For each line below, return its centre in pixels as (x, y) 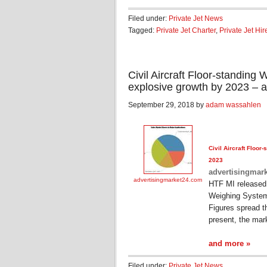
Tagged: (142, 30)
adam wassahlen (233, 105)
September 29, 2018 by (167, 105)
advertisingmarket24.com (168, 180)
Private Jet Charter (186, 30)
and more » (229, 244)
